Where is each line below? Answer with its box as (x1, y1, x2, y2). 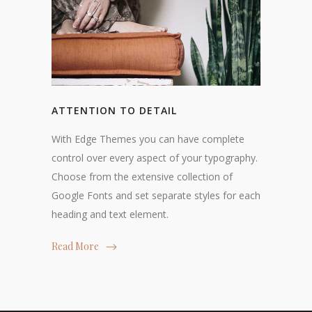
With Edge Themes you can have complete (52, 132, 244, 146)
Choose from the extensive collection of (52, 169, 233, 183)
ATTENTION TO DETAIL (52, 103, 177, 117)
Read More (52, 239, 101, 253)
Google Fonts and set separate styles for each (52, 188, 260, 202)
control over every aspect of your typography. (52, 150, 258, 164)
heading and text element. (52, 207, 169, 221)
